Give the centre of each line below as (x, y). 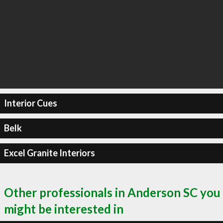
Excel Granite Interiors (49, 153)
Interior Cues (30, 103)
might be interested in (64, 209)
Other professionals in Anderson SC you (112, 192)
